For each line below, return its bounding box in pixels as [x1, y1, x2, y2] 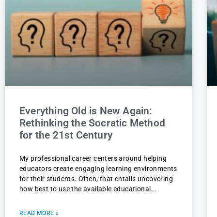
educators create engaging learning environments [19, 165, 177, 173]
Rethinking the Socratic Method [19, 117, 165, 129]
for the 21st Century [19, 129, 112, 141]
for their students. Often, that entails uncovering [19, 175, 173, 183]
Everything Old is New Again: [19, 105, 153, 117]
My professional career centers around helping [19, 155, 167, 163]
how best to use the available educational [19, 185, 151, 193]
